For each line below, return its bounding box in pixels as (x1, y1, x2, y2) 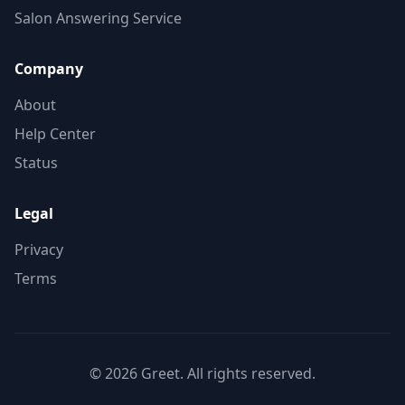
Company (14, 59, 83, 79)
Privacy (14, 240, 63, 259)
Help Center (14, 124, 96, 144)
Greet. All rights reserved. (137, 363, 316, 383)
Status (14, 153, 58, 173)
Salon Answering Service (14, 8, 182, 28)
